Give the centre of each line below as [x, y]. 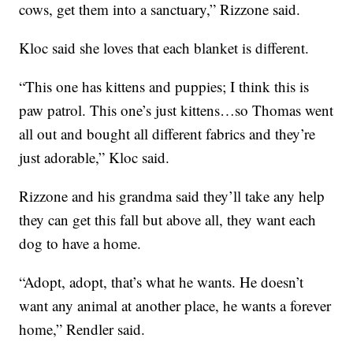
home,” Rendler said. [82, 329]
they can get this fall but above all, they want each [168, 219]
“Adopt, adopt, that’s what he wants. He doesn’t [162, 281]
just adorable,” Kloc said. [95, 157]
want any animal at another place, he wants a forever [175, 305]
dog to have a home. [80, 243]
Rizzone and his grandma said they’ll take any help [172, 195]
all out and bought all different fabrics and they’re [167, 133]
